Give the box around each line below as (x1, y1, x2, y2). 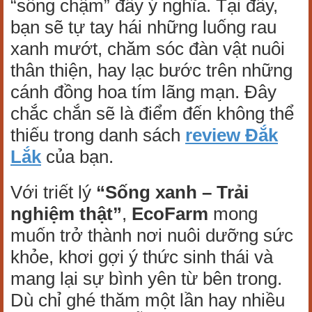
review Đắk (185, 125, 278, 146)
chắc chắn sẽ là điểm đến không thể (10, 103, 294, 125)
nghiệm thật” (10, 203, 122, 225)
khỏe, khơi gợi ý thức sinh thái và (10, 247, 273, 268)
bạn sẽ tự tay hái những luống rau (10, 17, 276, 38)
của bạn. (41, 146, 114, 168)
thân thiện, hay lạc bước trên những (10, 60, 292, 81)
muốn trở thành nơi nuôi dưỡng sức (10, 225, 293, 247)
